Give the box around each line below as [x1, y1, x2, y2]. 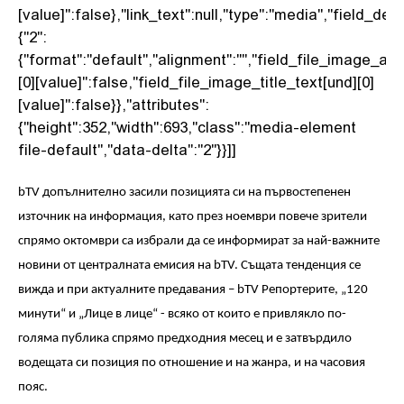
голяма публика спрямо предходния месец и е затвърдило [18, 332, 352, 345]
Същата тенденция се [241, 259, 361, 272]
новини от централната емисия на [18, 259, 214, 272]
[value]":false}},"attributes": [18, 95, 209, 113]
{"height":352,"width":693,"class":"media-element [18, 117, 356, 135]
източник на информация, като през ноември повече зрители [18, 210, 367, 224]
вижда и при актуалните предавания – [18, 283, 237, 297]
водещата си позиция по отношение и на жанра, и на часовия [18, 356, 365, 370]
